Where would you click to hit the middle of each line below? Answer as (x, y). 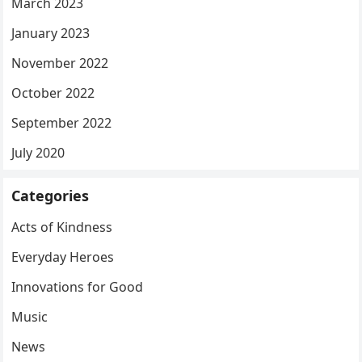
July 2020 (38, 152)
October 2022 (53, 93)
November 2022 (60, 63)
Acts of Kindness (62, 227)
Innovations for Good (78, 286)
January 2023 (51, 33)
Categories (51, 195)
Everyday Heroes (63, 257)
